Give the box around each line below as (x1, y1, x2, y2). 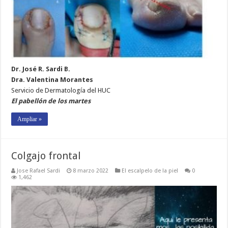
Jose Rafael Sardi (17, 167, 61, 175)
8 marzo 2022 (73, 167, 109, 175)
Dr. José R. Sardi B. (11, 65, 71, 73)
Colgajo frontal (11, 150, 81, 162)
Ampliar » (17, 116, 42, 123)
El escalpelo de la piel (122, 167, 179, 175)
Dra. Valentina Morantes (11, 76, 94, 84)
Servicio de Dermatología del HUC (11, 87, 111, 95)
